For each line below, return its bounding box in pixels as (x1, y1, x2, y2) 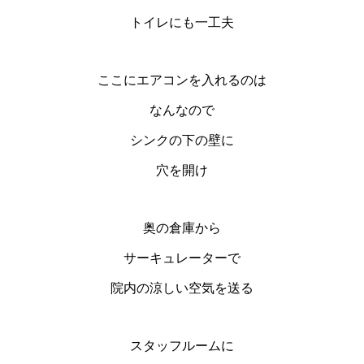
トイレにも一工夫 (130, 15, 234, 30)
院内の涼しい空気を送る (110, 281, 253, 296)
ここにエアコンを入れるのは (97, 73, 266, 88)
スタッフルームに (130, 339, 234, 353)
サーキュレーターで (123, 251, 240, 266)
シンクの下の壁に (130, 133, 234, 148)
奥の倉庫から (143, 221, 221, 236)
